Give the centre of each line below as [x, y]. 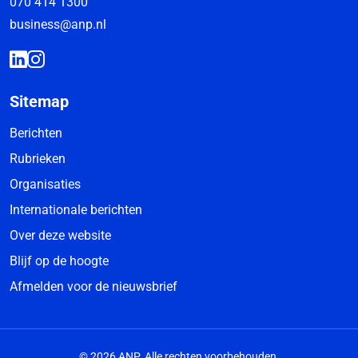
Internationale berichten [76, 210]
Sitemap [39, 101]
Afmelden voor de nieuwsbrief [93, 286]
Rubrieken [38, 159]
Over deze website [60, 235]
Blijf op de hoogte [59, 261]
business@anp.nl [58, 24]
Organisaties [45, 184]
